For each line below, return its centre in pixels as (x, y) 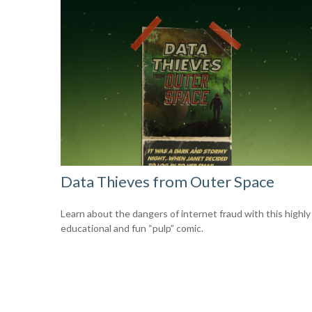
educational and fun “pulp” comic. (132, 228)
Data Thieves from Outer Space (167, 182)
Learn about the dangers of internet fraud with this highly (186, 214)
